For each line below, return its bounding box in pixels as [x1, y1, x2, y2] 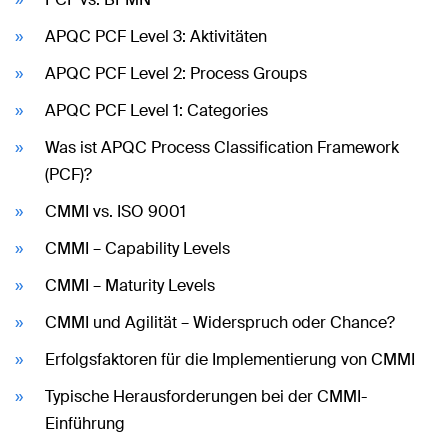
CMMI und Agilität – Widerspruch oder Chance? [45, 311, 395, 333]
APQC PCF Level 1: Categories [45, 99, 268, 121]
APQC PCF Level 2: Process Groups [45, 62, 307, 84]
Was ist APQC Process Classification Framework [45, 136, 399, 158]
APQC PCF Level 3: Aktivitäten [45, 25, 267, 47]
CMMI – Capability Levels [45, 237, 230, 259]
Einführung [45, 412, 125, 434]
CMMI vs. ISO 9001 [45, 200, 186, 222]
